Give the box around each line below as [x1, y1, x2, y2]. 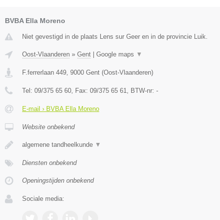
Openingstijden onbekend [22, 177, 94, 185]
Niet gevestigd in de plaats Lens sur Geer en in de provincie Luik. [22, 33, 208, 41]
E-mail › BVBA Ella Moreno [22, 105, 99, 113]
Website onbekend [22, 123, 75, 131]
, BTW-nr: [127, 87, 156, 95]
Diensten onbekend [22, 159, 77, 167]
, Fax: [71, 87, 90, 95]
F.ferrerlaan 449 [22, 69, 66, 77]
